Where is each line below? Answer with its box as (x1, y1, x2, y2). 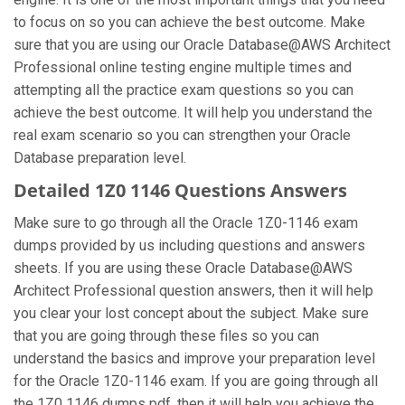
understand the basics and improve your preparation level (14, 350, 375, 367)
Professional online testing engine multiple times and (14, 59, 352, 76)
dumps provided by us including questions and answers (14, 237, 365, 254)
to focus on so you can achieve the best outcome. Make (14, 14, 365, 31)
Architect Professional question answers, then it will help (14, 282, 373, 299)
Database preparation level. (14, 149, 186, 166)
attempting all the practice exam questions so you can (14, 81, 353, 99)
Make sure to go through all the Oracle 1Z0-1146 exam (14, 214, 358, 231)
